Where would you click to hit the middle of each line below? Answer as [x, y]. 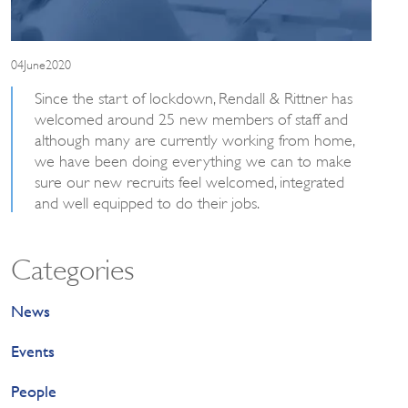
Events [33, 351]
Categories [73, 266]
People [34, 391]
